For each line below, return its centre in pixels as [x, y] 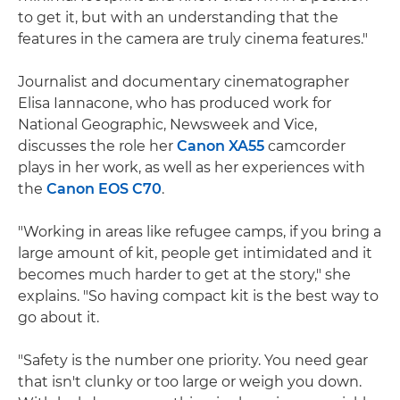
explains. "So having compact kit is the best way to [198, 296]
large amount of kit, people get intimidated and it [195, 253]
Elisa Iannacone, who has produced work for [175, 103]
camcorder [305, 146]
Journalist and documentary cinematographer [183, 81]
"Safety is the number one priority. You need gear [193, 360]
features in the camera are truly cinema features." [193, 38]
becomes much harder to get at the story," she [184, 274]
